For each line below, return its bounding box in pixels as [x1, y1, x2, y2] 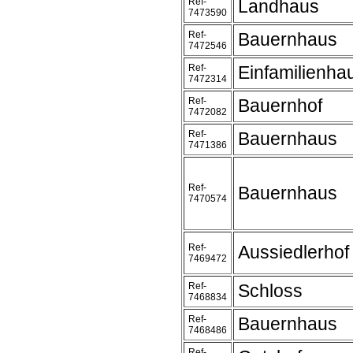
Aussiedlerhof [238, 242, 349, 262]
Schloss [238, 281, 303, 301]
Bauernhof [238, 95, 322, 116]
